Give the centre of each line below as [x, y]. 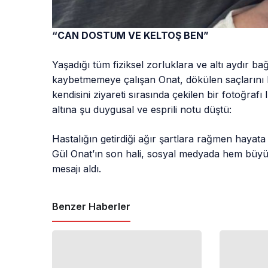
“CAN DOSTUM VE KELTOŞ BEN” [131, 35]
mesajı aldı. [77, 168]
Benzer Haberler [91, 206]
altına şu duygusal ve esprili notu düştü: [142, 109]
